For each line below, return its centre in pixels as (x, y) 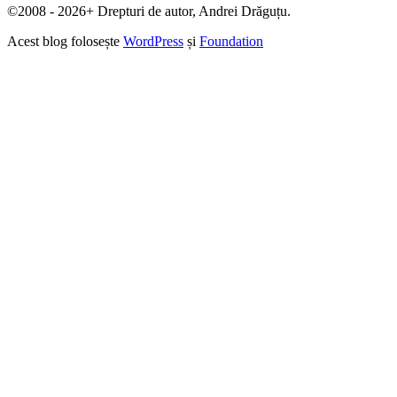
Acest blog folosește (65, 42)
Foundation (231, 42)
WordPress (153, 42)
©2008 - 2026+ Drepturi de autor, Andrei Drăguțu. (149, 12)
